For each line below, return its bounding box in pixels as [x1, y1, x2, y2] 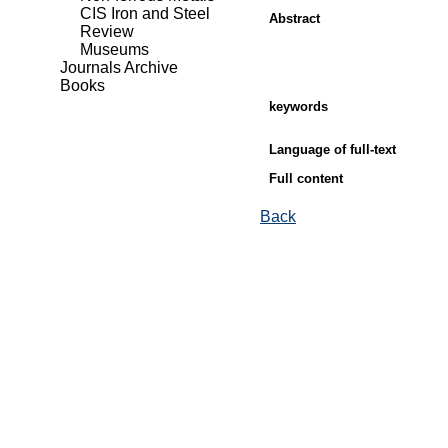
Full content [269, 170, 343, 186]
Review [80, 23, 134, 40]
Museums [80, 41, 149, 58]
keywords [269, 99, 328, 115]
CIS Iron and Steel [80, 5, 210, 22]
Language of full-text [269, 142, 396, 158]
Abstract [269, 10, 320, 26]
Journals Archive [60, 59, 178, 76]
